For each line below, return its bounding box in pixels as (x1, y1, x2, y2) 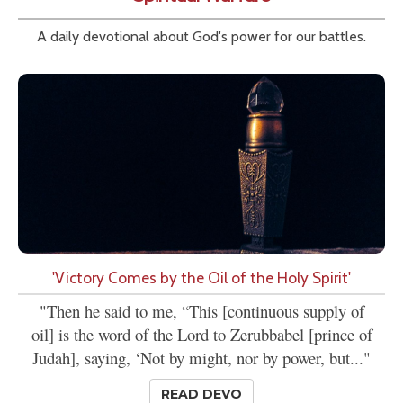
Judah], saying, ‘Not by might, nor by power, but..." (32, 346, 371, 370)
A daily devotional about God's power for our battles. (37, 28, 366, 46)
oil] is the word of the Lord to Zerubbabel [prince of (31, 323, 372, 346)
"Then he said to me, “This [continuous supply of (39, 300, 364, 323)
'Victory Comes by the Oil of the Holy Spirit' (52, 268, 351, 288)
